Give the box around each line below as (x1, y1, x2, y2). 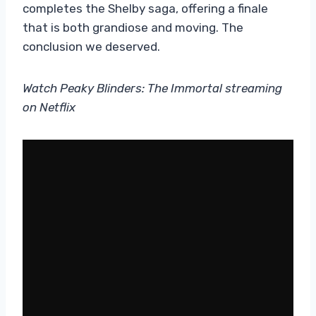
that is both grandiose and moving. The (23, 20, 243, 35)
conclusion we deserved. (23, 39, 160, 54)
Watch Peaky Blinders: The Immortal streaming (23, 80, 282, 95)
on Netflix (23, 99, 75, 114)
